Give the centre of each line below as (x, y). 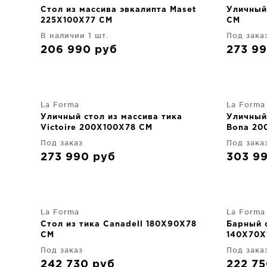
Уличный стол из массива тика (111, 117)
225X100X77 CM (77, 21)
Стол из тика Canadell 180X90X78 (119, 224)
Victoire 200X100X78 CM (97, 128)
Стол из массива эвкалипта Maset (118, 10)
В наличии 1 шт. (74, 35)
